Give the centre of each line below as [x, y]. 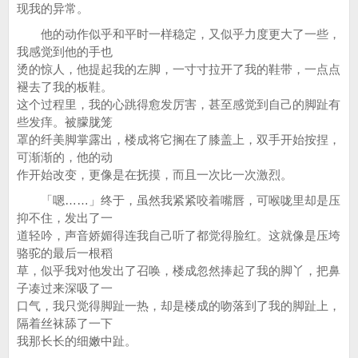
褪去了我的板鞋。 [65, 87]
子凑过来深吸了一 [65, 288]
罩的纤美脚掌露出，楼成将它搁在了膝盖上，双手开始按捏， [179, 139]
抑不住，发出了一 [65, 218]
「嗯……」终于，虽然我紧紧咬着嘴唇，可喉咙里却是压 [179, 200]
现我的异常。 [53, 8]
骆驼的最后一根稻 [65, 253]
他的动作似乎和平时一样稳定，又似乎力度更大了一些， [179, 34]
